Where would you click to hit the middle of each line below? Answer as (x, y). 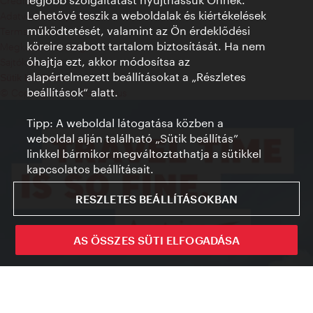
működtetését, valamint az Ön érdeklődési (139, 30)
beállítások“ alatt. (73, 92)
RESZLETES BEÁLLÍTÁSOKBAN (156, 199)
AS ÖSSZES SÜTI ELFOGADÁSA (156, 240)
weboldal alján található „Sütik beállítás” (133, 138)
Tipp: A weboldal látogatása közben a (125, 123)
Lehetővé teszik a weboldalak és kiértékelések (147, 15)
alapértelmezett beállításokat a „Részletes (137, 77)
